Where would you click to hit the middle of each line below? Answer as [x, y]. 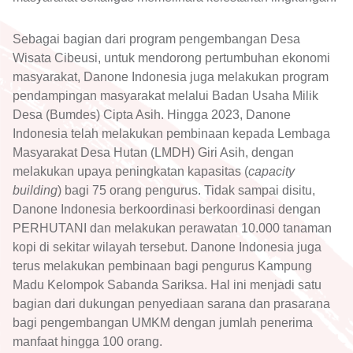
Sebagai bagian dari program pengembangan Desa [156, 39]
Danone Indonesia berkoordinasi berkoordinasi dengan [167, 209]
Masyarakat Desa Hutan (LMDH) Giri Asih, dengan [153, 152]
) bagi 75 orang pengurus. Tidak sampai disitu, [186, 190]
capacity [271, 171]
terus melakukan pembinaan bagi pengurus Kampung [162, 266]
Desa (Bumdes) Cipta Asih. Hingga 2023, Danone [152, 114]
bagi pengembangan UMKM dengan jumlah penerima [163, 322]
